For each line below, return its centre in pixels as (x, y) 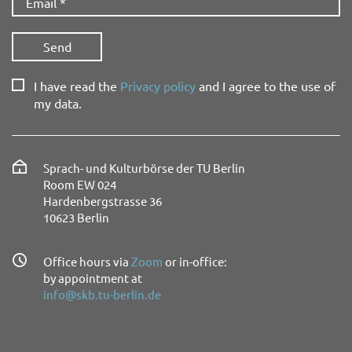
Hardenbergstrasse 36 (103, 200)
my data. (58, 103)
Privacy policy (158, 85)
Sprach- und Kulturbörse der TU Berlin (144, 167)
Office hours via (87, 261)
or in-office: (195, 261)
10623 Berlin (76, 217)
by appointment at (93, 277)
